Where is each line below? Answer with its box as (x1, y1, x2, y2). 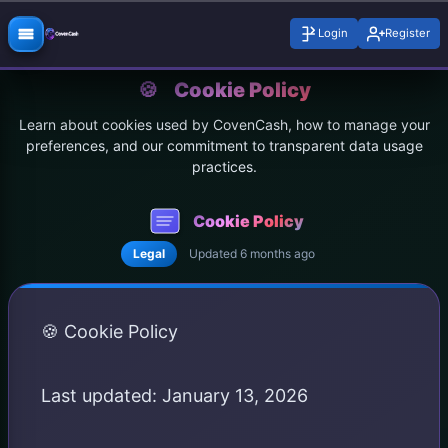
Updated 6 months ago (189, 246, 315, 261)
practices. (191, 158, 257, 175)
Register (385, 26, 431, 40)
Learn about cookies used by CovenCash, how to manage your (18, 116, 430, 133)
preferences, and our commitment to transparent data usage (25, 137, 423, 154)
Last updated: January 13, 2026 (41, 385, 308, 406)
